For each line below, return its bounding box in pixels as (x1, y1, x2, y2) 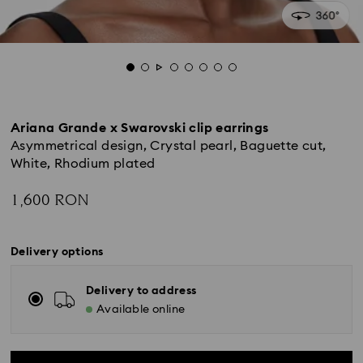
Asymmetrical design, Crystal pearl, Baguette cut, (11, 139, 327, 152)
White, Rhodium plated (11, 157, 156, 170)
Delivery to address (86, 285, 197, 297)
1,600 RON (11, 189, 89, 211)
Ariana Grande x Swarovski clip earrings (11, 122, 269, 135)
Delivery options (11, 246, 104, 258)
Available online (96, 304, 186, 315)
